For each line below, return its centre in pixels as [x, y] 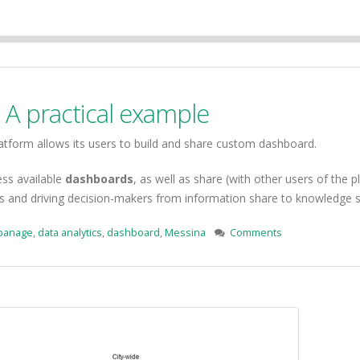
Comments [256, 233]
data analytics [70, 233]
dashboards [99, 179]
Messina [185, 233]
